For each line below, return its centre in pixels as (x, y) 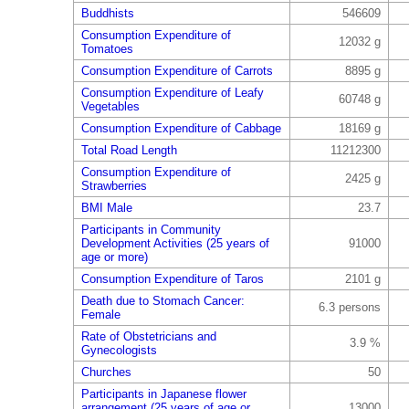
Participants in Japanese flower (163, 394)
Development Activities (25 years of (175, 243)
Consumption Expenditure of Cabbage (181, 128)
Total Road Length (129, 150)
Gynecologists (119, 350)
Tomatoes (107, 49)
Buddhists (107, 13)
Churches (106, 372)
